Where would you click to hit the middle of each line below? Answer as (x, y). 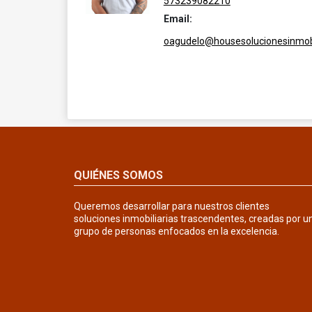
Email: (178, 19)
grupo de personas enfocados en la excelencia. (177, 231)
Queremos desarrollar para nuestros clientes (172, 206)
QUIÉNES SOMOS (118, 175)
